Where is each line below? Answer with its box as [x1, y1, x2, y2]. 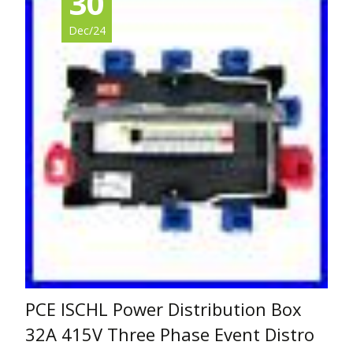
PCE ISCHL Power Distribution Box [25, 297, 302, 321]
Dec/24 [68, 23, 106, 39]
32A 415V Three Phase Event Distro [25, 322, 314, 347]
